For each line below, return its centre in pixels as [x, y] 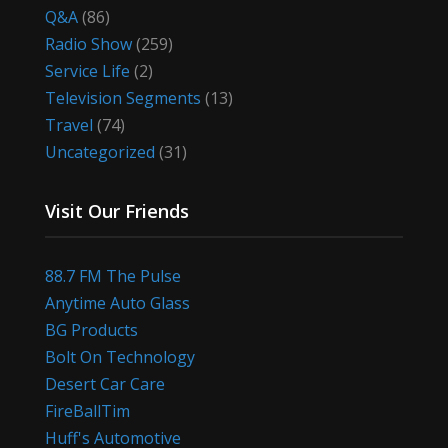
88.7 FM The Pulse [112, 276]
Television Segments [122, 98]
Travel [68, 125]
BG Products [91, 330]
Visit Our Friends [116, 211]
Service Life [87, 71]
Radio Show [88, 44]
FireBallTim [87, 411]
